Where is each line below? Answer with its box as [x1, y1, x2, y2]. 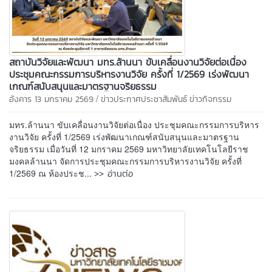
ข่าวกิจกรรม [189, 92, 231, 106]
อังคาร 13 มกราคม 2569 [9, 92, 93, 106]
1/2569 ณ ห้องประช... [9, 166, 94, 179]
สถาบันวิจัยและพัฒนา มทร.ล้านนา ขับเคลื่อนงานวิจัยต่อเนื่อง [9, 54, 246, 69]
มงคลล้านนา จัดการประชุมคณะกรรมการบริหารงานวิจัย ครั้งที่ [9, 154, 242, 167]
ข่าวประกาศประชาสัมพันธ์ [101, 92, 187, 106]
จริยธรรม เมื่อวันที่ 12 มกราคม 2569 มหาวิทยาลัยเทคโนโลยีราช [9, 142, 248, 155]
